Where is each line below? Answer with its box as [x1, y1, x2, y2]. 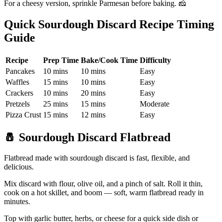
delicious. [4, 163, 34, 171]
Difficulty [140, 55, 171, 64]
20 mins [81, 88, 106, 97]
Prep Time [43, 55, 79, 64]
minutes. [4, 197, 30, 206]
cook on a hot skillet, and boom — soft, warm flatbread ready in [4, 188, 204, 197]
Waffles [5, 77, 29, 86]
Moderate [140, 99, 169, 108]
